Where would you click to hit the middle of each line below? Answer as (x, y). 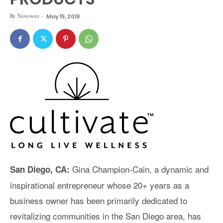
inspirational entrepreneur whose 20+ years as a (100, 185)
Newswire (28, 16)
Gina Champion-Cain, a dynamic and (139, 169)
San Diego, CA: (40, 169)
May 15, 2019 (63, 16)
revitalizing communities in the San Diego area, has (106, 216)
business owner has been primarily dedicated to (99, 200)
